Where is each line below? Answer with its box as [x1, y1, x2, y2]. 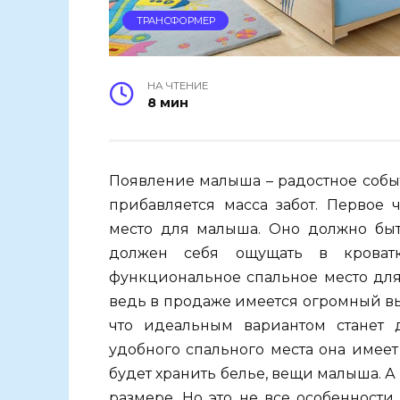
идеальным [143, 316, 233, 334]
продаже [162, 292, 231, 310]
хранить [155, 364, 217, 382]
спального [186, 340, 265, 358]
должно [307, 220, 367, 237]
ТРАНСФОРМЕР [136, 13, 215, 27]
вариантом [243, 316, 326, 334]
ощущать [235, 244, 303, 262]
